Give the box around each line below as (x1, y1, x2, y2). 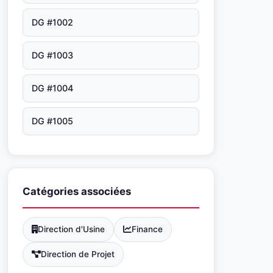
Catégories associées (23, 185, 131, 197)
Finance (132, 224, 163, 234)
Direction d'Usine (38, 224, 105, 234)
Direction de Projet (41, 249, 115, 259)
